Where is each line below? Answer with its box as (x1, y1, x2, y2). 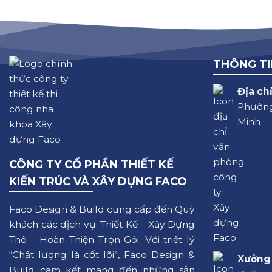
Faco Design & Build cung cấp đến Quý (9, 203, 195, 216)
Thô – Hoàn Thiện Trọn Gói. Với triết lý (9, 234, 195, 246)
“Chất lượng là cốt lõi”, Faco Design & (9, 249, 195, 261)
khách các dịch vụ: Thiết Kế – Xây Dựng (9, 219, 195, 231)
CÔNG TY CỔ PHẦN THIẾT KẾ (9, 158, 174, 172)
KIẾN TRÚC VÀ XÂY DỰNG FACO (9, 175, 187, 189)
